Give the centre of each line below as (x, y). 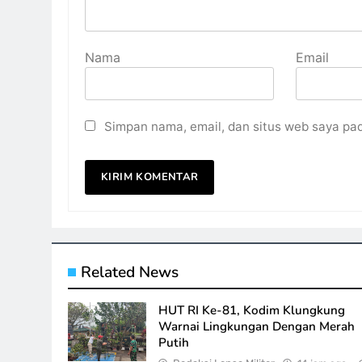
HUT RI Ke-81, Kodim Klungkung (252, 310)
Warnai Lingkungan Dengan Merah (257, 326)
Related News (130, 272)
